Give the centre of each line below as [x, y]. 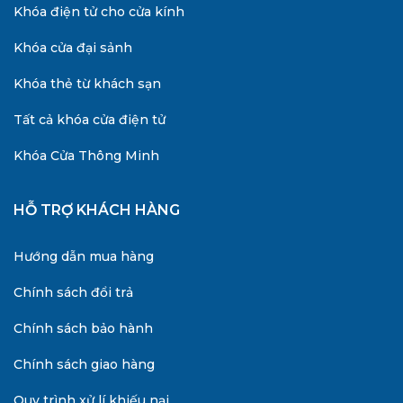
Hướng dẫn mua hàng [84, 256]
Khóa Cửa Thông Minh [86, 155]
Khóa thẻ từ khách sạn [87, 83]
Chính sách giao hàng [84, 364]
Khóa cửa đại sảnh [73, 47]
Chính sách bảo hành [83, 328]
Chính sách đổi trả [73, 292]
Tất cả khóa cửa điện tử [90, 119]
